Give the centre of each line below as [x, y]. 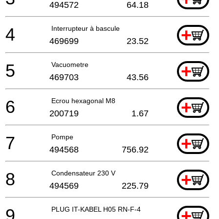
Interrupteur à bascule [86, 28]
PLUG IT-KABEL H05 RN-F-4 [96, 209]
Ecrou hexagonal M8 [83, 100]
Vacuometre [70, 64]
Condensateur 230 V [83, 173]
